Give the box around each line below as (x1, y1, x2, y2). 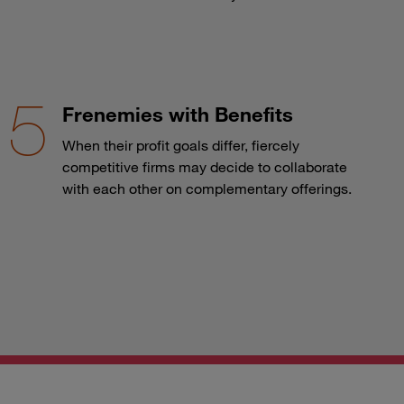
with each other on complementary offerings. (61, 179, 352, 197)
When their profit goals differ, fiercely (61, 135, 299, 154)
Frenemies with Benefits (61, 101, 293, 126)
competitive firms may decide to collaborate (61, 157, 347, 176)
